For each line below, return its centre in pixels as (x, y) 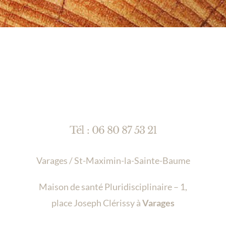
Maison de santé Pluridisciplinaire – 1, (113, 187)
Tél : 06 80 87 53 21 (113, 130)
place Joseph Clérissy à (97, 203)
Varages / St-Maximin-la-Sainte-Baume (113, 161)
